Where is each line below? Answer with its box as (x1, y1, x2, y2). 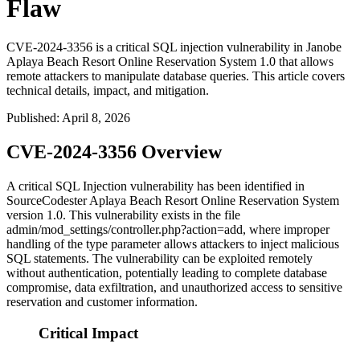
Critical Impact (39, 324, 138, 342)
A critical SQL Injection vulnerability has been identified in (6, 179, 305, 194)
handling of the (6, 237, 86, 252)
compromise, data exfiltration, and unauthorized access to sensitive (6, 280, 342, 295)
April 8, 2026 (62, 111, 130, 125)
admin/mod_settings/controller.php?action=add (6, 223, 243, 237)
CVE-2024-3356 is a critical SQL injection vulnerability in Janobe (6, 40, 342, 55)
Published (6, 111, 56, 125)
